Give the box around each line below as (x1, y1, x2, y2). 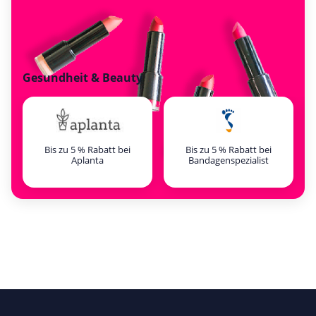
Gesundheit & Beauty (23, 70, 142, 85)
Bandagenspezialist (188, 154, 269, 166)
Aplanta (71, 154, 104, 166)
